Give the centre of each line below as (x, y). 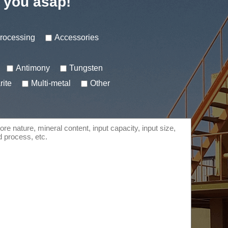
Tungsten (86, 68)
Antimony (33, 68)
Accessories (77, 37)
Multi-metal (51, 83)
